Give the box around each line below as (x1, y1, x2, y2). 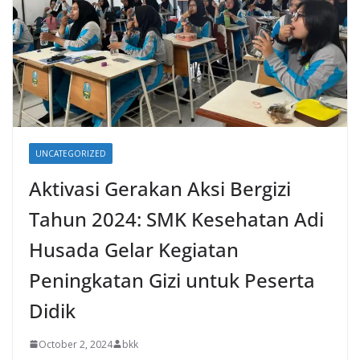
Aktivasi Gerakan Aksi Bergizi (29, 174, 291, 202)
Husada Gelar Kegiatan (29, 235, 239, 263)
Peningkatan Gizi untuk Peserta (29, 266, 315, 293)
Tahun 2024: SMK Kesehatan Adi (29, 205, 324, 232)
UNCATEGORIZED (35, 147, 106, 159)
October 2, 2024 (39, 337, 112, 351)
